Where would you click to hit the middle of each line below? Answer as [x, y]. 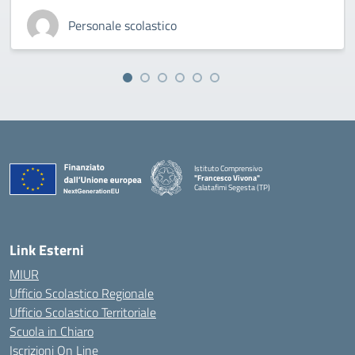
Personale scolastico [122, 25]
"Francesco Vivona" [227, 177]
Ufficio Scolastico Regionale [82, 293]
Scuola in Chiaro [52, 331]
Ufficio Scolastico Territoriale [83, 312]
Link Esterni [47, 250]
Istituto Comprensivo [228, 168]
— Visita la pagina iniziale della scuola [254, 196]
